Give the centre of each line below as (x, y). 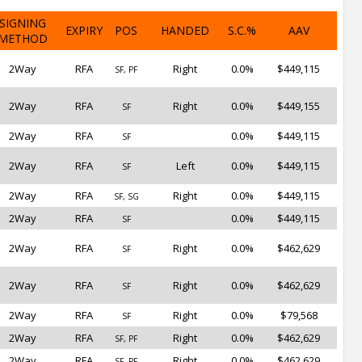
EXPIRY (84, 30)
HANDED (185, 30)
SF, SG (126, 196)
